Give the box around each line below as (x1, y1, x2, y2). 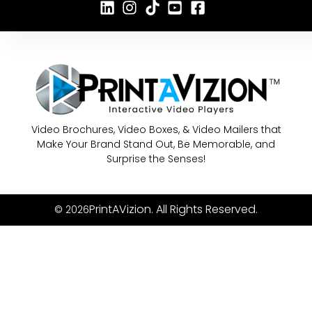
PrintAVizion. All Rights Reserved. (89, 201, 258, 218)
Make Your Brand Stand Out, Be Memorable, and (37, 136, 275, 151)
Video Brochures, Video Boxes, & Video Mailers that (31, 122, 281, 136)
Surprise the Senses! (107, 151, 205, 166)
